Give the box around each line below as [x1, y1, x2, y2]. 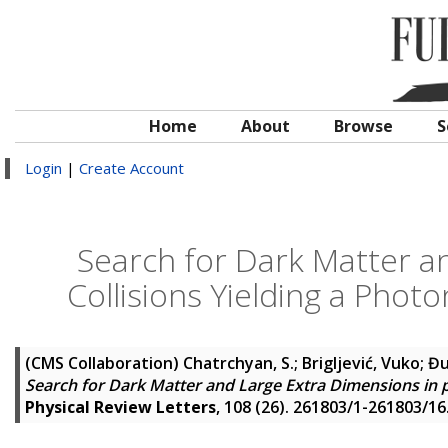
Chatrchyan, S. [183, 352, 294, 374]
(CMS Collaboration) [25, 352, 183, 374]
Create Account [79, 158, 184, 178]
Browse [334, 115, 393, 137]
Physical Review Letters [25, 396, 216, 418]
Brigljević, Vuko [302, 352, 420, 374]
